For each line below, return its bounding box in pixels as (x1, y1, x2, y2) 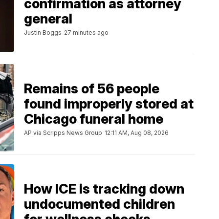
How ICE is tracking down (24, 181, 184, 197)
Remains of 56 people (24, 81, 159, 97)
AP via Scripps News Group (24, 129, 102, 137)
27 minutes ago (64, 29, 109, 37)
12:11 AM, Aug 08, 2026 (105, 129, 169, 137)
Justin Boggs (24, 29, 62, 37)
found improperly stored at (24, 96, 194, 112)
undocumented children (24, 196, 175, 213)
